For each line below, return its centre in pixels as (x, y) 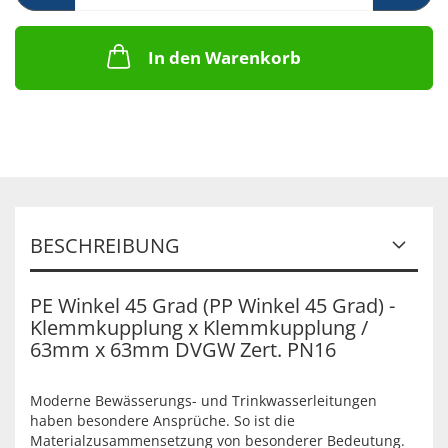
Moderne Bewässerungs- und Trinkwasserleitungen (203, 400)
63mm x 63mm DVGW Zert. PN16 (183, 349)
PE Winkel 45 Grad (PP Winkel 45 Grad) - (212, 305)
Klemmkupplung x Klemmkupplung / (199, 327)
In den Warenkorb (224, 57)
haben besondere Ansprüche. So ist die (162, 420)
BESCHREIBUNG (105, 245)
